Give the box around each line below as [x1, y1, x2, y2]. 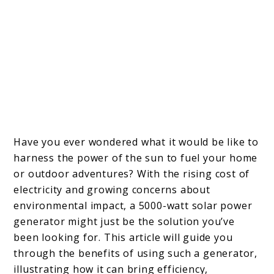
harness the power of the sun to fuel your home [13, 151, 258, 165]
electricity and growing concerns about [13, 183, 210, 197]
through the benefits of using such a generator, [13, 246, 258, 261]
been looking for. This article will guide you [13, 231, 233, 245]
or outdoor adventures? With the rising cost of [13, 167, 250, 181]
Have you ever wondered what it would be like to [13, 135, 259, 149]
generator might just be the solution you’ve [13, 215, 235, 229]
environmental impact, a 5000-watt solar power [13, 199, 253, 213]
